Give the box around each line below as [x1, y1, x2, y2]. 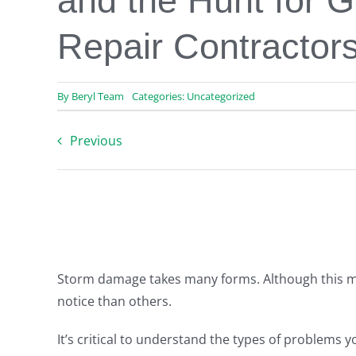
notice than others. [56, 292, 172, 310]
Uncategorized [186, 89, 255, 103]
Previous [69, 131, 122, 149]
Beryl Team [71, 89, 124, 103]
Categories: [131, 89, 187, 103]
